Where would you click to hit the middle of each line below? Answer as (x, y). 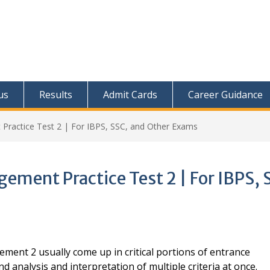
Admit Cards (130, 94)
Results (56, 94)
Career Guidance (225, 94)
